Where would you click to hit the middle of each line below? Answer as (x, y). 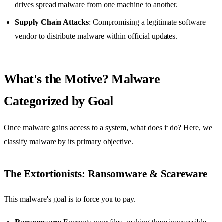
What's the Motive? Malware (82, 79)
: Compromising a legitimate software (147, 22)
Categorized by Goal (59, 101)
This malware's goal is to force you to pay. (70, 199)
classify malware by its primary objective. (69, 142)
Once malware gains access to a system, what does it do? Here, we (108, 128)
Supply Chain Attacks (52, 22)
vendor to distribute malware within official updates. (96, 36)
